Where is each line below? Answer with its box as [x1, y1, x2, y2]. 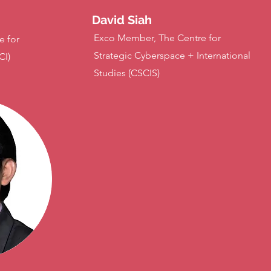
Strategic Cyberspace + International [94, 50, 250, 61]
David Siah [92, 13, 152, 27]
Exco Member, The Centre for [94, 32, 221, 44]
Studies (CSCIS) [94, 67, 160, 79]
